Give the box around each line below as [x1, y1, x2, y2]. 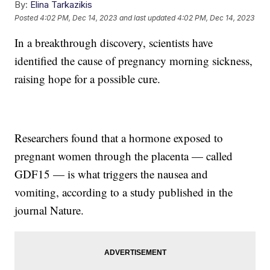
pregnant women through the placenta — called [14, 148, 233, 164]
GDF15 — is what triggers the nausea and [14, 166, 209, 182]
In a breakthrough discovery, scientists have [14, 35, 213, 51]
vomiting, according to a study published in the [14, 184, 233, 200]
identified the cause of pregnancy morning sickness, [14, 53, 253, 69]
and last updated [119, 13, 176, 22]
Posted [14, 13, 40, 22]
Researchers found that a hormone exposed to [14, 130, 224, 146]
